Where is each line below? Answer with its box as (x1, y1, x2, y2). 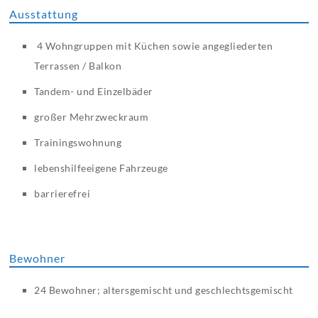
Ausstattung (9, 7, 79, 21)
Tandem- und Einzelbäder (34, 85, 153, 98)
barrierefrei (34, 187, 91, 200)
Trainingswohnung (34, 136, 122, 149)
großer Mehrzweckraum (34, 111, 149, 124)
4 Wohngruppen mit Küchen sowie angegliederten (34, 40, 273, 53)
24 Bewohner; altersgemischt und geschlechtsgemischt (34, 284, 293, 297)
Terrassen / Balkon (34, 60, 122, 72)
